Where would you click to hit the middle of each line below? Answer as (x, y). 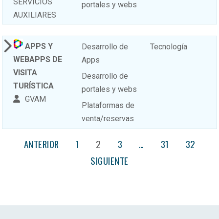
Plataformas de (108, 105)
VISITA (25, 73)
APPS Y (38, 46)
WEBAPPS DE (38, 60)
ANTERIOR (41, 144)
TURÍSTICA (34, 86)
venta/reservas (108, 118)
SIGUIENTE (109, 160)
